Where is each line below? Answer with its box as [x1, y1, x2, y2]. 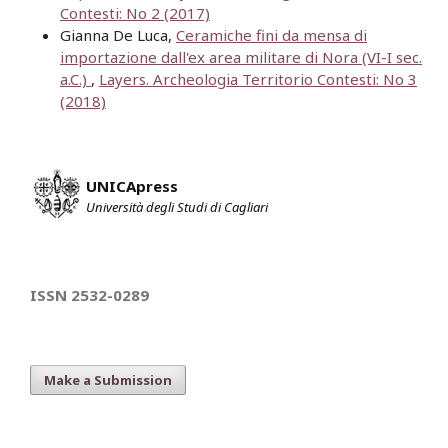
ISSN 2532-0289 [30, 285, 149, 306]
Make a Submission [44, 371, 172, 390]
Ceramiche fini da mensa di [176, 25, 367, 46]
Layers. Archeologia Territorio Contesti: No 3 [99, 69, 417, 90]
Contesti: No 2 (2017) [60, 3, 210, 24]
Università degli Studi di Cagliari [86, 198, 268, 217]
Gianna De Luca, [60, 25, 176, 46]
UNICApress [86, 176, 178, 197]
